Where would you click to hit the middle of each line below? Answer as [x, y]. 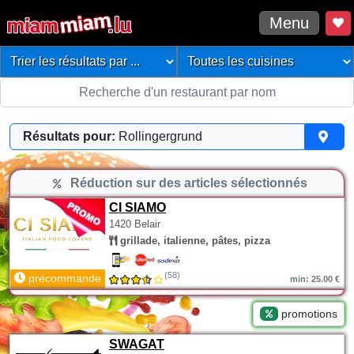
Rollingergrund [160, 136]
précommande [63, 278]
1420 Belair [135, 224]
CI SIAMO [137, 207]
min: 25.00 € [315, 279]
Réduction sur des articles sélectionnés [188, 183]
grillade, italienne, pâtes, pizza [194, 241]
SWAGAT [137, 344]
